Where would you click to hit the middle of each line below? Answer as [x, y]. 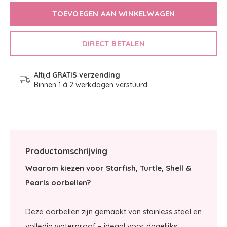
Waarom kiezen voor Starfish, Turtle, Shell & [108, 168]
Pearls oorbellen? [58, 183]
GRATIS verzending [86, 75]
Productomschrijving [66, 151]
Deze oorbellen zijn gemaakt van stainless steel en [113, 212]
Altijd [43, 75]
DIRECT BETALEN [113, 43]
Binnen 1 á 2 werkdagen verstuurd [90, 85]
